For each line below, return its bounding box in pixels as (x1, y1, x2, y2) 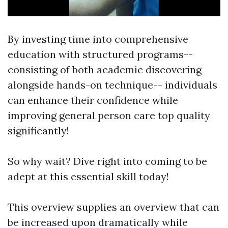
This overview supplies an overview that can (8, 201, 219, 214)
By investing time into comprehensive (8, 33, 188, 46)
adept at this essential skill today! (8, 170, 169, 183)
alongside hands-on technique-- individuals (8, 78, 217, 92)
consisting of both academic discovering (8, 63, 202, 76)
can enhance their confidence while (8, 94, 178, 107)
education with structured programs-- (8, 48, 193, 61)
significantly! (8, 124, 69, 137)
